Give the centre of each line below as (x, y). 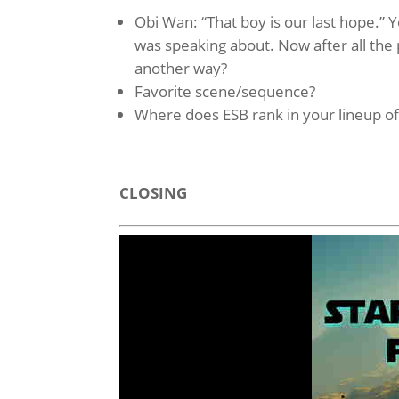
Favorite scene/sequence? (225, 91)
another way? (181, 68)
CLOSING (154, 192)
